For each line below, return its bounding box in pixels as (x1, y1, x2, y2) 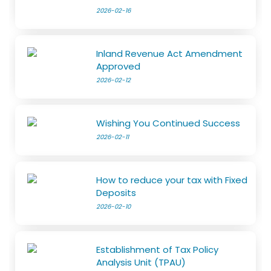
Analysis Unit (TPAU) (96, 256, 186, 269)
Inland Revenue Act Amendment (96, 47, 243, 60)
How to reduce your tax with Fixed (96, 174, 248, 187)
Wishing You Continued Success (96, 117, 241, 130)
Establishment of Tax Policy (96, 243, 219, 256)
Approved (96, 60, 141, 73)
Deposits (96, 186, 137, 200)
